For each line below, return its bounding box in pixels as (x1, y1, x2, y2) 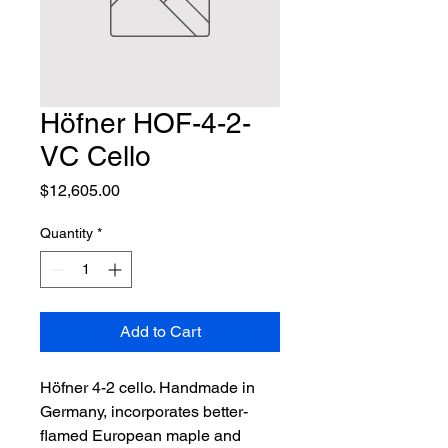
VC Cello (40, 140, 151, 173)
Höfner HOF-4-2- (40, 107, 251, 140)
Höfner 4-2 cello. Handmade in (40, 378, 255, 398)
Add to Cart (119, 322, 201, 342)
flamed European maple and (40, 426, 241, 446)
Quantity (40, 225, 93, 242)
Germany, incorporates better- (40, 402, 248, 422)
